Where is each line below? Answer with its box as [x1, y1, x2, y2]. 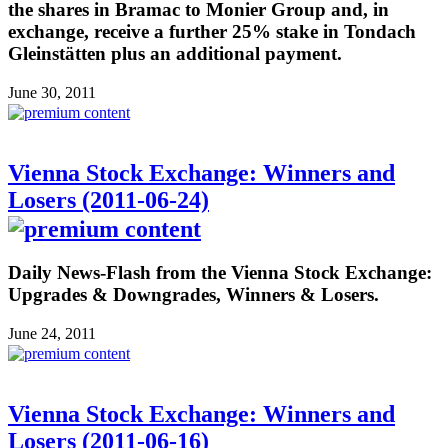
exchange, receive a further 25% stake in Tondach [8, 20, 416, 42]
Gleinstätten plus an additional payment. [8, 42, 342, 64]
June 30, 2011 [8, 83, 96, 101]
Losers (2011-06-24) [8, 186, 209, 213]
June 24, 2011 [8, 325, 96, 343]
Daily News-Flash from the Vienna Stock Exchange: [8, 262, 432, 284]
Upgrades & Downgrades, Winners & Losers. [8, 284, 379, 306]
